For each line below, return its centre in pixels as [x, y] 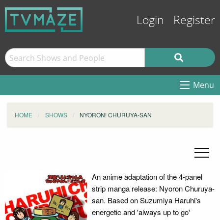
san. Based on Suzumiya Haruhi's [146, 200]
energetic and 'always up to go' [141, 212]
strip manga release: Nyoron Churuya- [153, 188]
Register [194, 20]
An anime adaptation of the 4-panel [147, 177]
